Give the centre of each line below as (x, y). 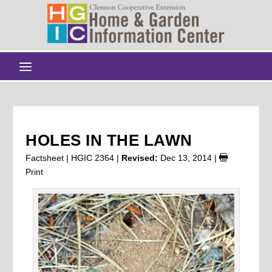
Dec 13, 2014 (186, 158)
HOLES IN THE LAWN (109, 140)
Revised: (140, 158)
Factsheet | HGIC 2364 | (74, 158)
